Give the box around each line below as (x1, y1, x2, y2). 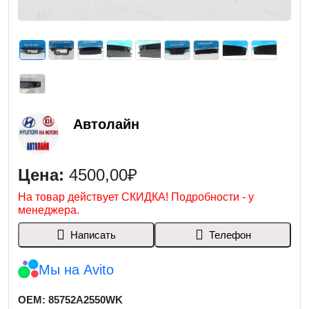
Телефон (208, 228, 251, 241)
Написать (70, 228, 116, 241)
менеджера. (17, 204, 79, 216)
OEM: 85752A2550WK (17, 294, 123, 306)
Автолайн (72, 117, 139, 132)
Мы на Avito (38, 262, 114, 277)
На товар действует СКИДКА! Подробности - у (17, 191, 254, 203)
